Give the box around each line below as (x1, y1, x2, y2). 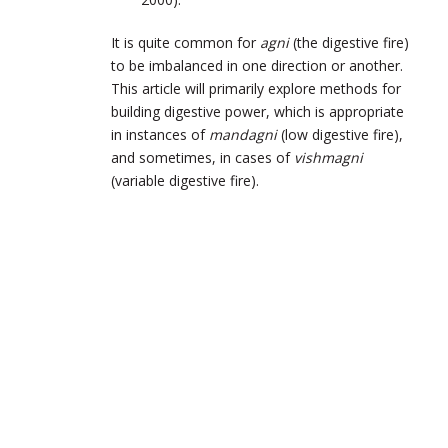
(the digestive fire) (289, 32, 409, 52)
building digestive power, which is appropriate (111, 101, 404, 121)
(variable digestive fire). (111, 170, 259, 190)
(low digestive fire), (277, 124, 403, 144)
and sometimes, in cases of (111, 147, 294, 167)
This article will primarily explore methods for (111, 78, 401, 98)
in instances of (111, 124, 209, 144)
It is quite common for (111, 32, 260, 52)
